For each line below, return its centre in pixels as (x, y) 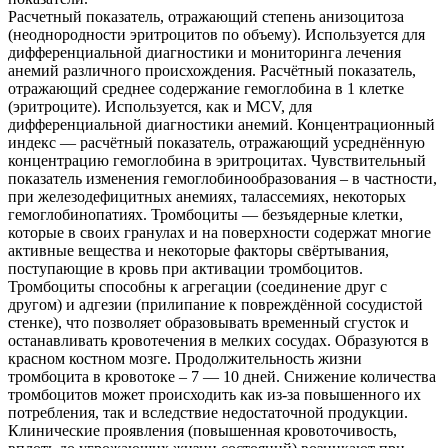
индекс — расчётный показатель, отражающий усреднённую (216, 142)
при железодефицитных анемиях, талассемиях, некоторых (207, 196)
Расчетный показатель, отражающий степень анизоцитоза (206, 16)
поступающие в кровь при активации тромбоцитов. (185, 268)
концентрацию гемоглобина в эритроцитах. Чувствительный (217, 160)
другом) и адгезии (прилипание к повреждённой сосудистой (215, 304)
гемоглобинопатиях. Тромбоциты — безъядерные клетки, (205, 214)
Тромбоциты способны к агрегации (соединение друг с (197, 286)
